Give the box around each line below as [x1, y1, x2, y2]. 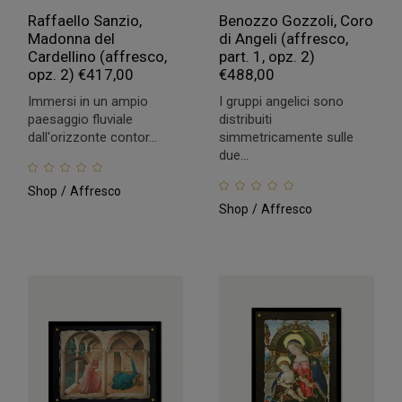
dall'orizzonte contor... [28, 128, 158, 145]
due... [218, 146, 249, 163]
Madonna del [28, 29, 116, 48]
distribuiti [218, 110, 272, 127]
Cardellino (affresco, [28, 47, 168, 66]
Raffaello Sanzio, [28, 11, 143, 30]
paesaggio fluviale [28, 110, 134, 127]
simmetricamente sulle [218, 128, 354, 145]
